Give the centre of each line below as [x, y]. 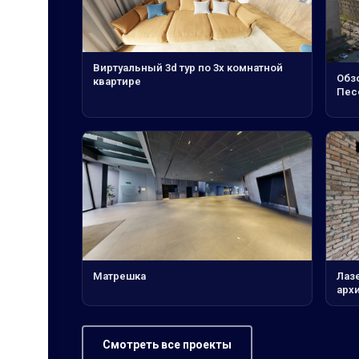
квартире [117, 82]
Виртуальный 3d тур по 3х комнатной [188, 68]
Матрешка [119, 276]
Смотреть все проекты [167, 345]
